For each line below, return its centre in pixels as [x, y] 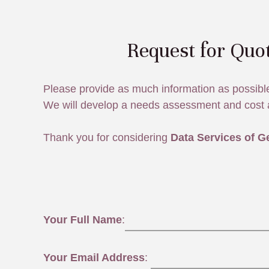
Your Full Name [83, 219]
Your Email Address [94, 257]
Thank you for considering [107, 137]
